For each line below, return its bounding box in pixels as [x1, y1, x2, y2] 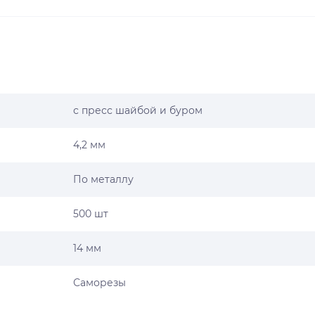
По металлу [73, 173, 134, 186]
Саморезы [73, 276, 126, 289]
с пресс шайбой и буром [73, 104, 202, 117]
